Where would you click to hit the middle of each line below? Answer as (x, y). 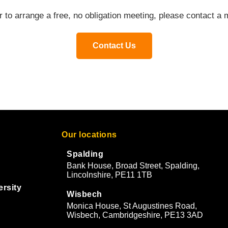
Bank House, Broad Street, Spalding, (133, 166)
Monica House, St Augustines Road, (132, 206)
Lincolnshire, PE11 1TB (109, 175)
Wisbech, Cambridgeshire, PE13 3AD (135, 215)
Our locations (89, 135)
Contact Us (114, 46)
